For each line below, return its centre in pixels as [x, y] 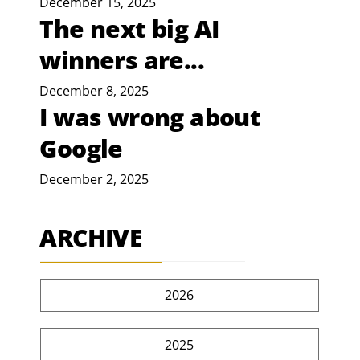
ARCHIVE [91, 238]
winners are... [122, 60]
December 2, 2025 [94, 180]
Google [81, 149]
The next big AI [129, 29]
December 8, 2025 [94, 91]
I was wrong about [150, 117]
